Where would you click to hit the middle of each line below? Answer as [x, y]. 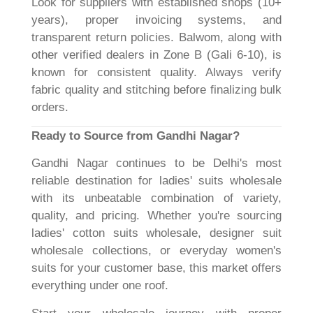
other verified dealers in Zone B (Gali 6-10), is [156, 55]
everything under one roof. [100, 286]
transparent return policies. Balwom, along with [156, 38]
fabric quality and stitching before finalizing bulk [156, 90]
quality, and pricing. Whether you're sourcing [156, 216]
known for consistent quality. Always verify [156, 73]
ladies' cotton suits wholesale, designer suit [156, 233]
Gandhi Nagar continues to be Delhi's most [156, 163]
